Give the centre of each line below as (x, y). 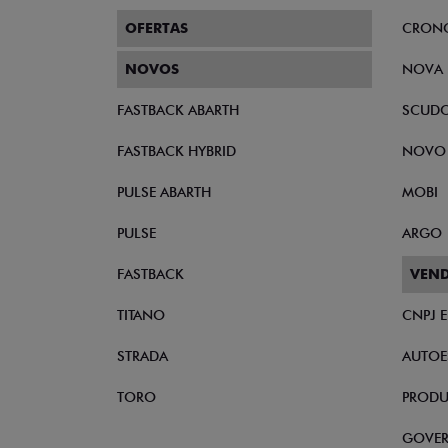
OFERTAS (156, 28)
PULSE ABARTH (164, 192)
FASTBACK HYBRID (176, 151)
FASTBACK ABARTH (178, 110)
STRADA (142, 356)
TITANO (141, 315)
